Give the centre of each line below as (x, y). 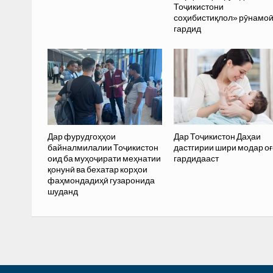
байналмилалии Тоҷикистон (103, 148)
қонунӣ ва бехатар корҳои (97, 170)
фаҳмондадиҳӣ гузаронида (101, 181)
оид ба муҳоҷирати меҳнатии (104, 159)
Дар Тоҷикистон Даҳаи (217, 137)
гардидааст (196, 159)
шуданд (62, 192)
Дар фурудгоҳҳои (81, 137)
